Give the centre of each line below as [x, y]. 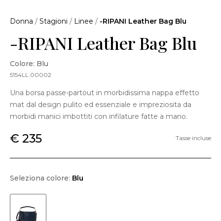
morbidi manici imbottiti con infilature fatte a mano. [99, 116]
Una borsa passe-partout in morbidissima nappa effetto [105, 92]
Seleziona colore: [41, 178]
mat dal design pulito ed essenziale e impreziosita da [101, 104]
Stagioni [54, 21]
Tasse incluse [193, 138]
